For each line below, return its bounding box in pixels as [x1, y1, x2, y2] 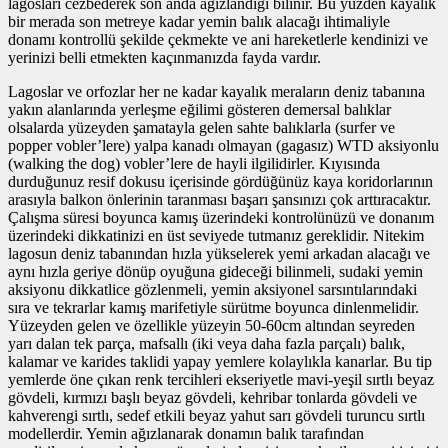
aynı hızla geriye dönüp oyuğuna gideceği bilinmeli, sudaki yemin [8, 262, 423, 280]
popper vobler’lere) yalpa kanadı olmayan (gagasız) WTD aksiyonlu [8, 136, 439, 154]
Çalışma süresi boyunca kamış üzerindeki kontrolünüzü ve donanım [8, 208, 434, 226]
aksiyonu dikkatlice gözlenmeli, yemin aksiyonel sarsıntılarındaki [8, 280, 417, 298]
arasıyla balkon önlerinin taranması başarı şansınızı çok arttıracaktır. [8, 190, 431, 208]
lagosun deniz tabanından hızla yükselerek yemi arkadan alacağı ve [8, 244, 430, 262]
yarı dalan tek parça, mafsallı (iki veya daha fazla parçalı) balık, [8, 334, 405, 352]
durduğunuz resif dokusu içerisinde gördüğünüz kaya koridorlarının [8, 172, 433, 190]
